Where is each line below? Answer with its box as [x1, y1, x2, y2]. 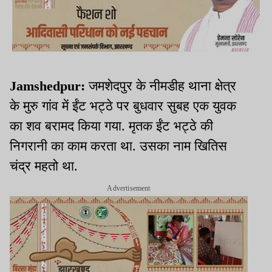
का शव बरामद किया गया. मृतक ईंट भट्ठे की [10, 118, 213, 134]
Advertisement [107, 184, 151, 193]
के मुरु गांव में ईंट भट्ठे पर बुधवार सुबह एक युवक [10, 98, 236, 114]
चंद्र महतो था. [10, 158, 78, 174]
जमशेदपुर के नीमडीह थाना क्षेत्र [89, 78, 236, 94]
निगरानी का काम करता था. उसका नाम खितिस [10, 138, 227, 154]
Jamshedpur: [10, 78, 89, 94]
